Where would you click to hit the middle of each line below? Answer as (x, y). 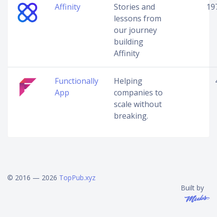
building (129, 42)
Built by (192, 188)
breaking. (131, 116)
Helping (128, 81)
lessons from (138, 18)
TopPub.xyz (77, 178)
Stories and (134, 7)
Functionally (77, 81)
